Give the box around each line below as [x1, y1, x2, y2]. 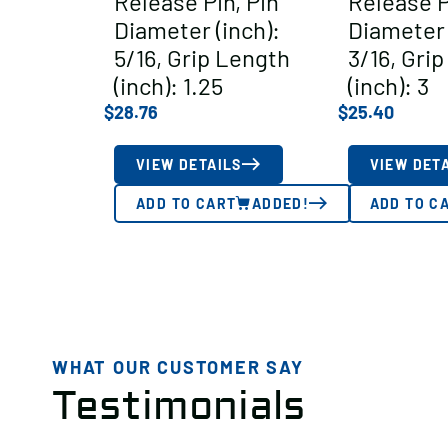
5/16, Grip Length [114, 42, 290, 72]
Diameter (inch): [114, 14, 280, 44]
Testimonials [52, 381, 305, 431]
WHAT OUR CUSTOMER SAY [52, 355, 304, 378]
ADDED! [251, 194, 310, 212]
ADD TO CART [136, 194, 237, 212]
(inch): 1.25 [114, 70, 223, 100]
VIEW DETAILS [136, 155, 242, 173]
